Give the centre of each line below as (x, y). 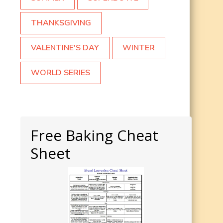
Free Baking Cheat (94, 135)
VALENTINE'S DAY (65, 48)
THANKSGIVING (61, 23)
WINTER (139, 48)
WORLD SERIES (60, 73)
